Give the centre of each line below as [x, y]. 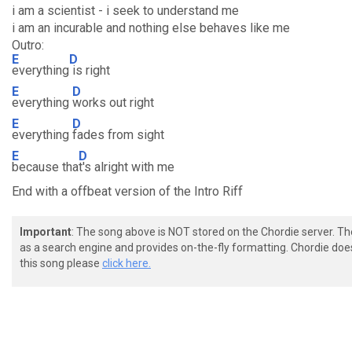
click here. [126, 263]
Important [46, 232]
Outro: [28, 45]
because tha [45, 167]
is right [90, 70]
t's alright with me [126, 167]
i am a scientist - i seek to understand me [125, 11]
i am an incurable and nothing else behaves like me [151, 28]
